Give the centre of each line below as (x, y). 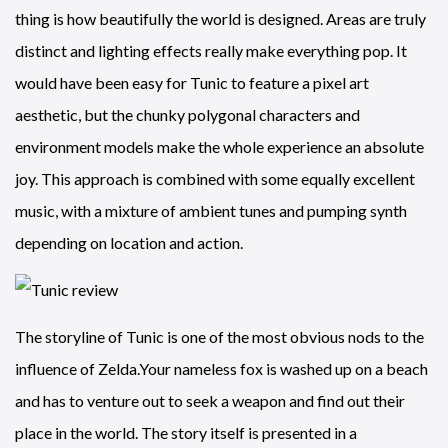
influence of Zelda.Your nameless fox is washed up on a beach (221, 368)
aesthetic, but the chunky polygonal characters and (187, 114)
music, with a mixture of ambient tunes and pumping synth (211, 210)
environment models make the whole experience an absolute (219, 146)
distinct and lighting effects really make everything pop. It (211, 50)
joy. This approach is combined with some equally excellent (215, 178)
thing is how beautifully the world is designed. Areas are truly (220, 18)
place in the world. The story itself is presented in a (186, 432)
